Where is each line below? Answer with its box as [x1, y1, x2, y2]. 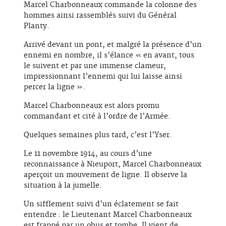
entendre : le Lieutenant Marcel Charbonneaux [24, 210, 192, 220]
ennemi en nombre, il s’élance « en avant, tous [24, 51, 194, 61]
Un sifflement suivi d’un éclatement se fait [24, 200, 179, 209]
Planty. [24, 22, 49, 31]
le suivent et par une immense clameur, [24, 62, 166, 71]
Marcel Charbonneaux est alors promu [24, 101, 159, 111]
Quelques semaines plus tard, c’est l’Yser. [24, 131, 172, 140]
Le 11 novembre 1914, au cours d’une [24, 149, 152, 159]
